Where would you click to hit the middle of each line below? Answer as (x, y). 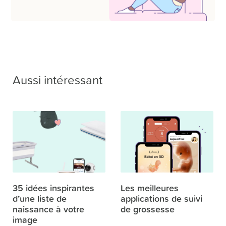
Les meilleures (150, 187)
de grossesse (148, 209)
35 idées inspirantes (53, 187)
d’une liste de (40, 198)
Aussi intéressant (58, 80)
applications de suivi (161, 198)
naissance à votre (48, 209)
